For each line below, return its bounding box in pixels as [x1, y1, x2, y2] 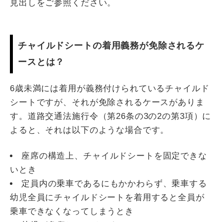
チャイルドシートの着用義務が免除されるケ [18, 40, 205, 51]
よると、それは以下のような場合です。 [10, 125, 169, 135]
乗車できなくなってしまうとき [10, 206, 134, 216]
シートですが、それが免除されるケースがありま [10, 97, 205, 107]
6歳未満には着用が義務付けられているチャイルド [10, 83, 210, 93]
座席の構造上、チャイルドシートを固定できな [21, 151, 207, 161]
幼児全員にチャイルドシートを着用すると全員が [10, 192, 205, 202]
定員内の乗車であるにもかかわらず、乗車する [21, 178, 207, 188]
